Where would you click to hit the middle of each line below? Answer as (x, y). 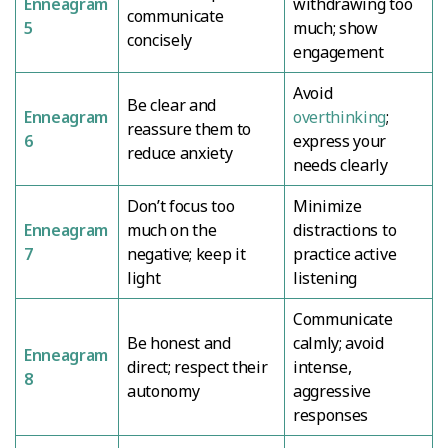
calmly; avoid (338, 342)
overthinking (340, 116)
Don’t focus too (181, 205)
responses (331, 414)
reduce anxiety (180, 152)
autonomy (163, 390)
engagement (338, 51)
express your (340, 140)
